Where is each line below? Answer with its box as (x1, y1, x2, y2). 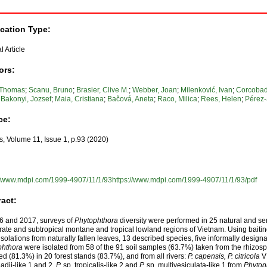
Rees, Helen (201, 94, 242, 103)
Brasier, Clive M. (76, 85, 129, 94)
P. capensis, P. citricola (188, 252, 260, 260)
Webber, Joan (132, 85, 178, 94)
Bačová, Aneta (107, 94, 154, 103)
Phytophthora (74, 216, 119, 225)
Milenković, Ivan (181, 85, 233, 94)
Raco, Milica (157, 94, 198, 103)
